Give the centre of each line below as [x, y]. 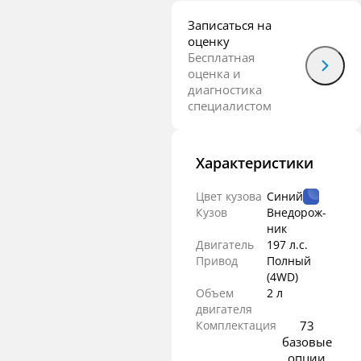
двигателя [224, 309]
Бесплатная [221, 57]
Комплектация [236, 325]
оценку [209, 41]
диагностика [225, 89]
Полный [288, 261]
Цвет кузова [229, 196]
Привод [217, 261]
